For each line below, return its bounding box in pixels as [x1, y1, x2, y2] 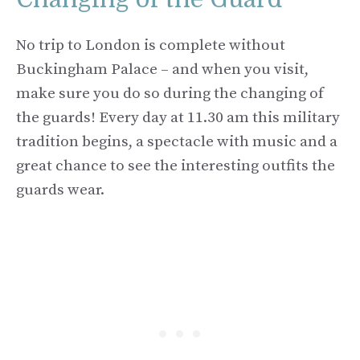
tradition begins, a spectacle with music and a [16, 133, 337, 152]
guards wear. [16, 181, 104, 200]
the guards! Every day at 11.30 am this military [16, 108, 340, 128]
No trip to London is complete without [16, 36, 285, 55]
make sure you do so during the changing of [16, 84, 324, 104]
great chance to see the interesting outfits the [16, 157, 335, 176]
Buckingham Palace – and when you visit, [16, 60, 309, 80]
